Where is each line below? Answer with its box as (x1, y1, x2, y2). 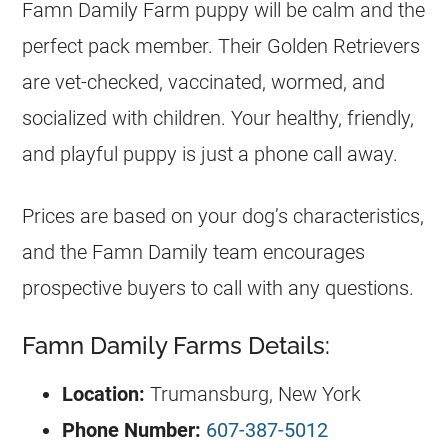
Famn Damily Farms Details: (22, 331, 331, 360)
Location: (62, 382, 151, 406)
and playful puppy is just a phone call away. (22, 142, 399, 166)
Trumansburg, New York (150, 382, 362, 406)
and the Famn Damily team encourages (22, 240, 366, 264)
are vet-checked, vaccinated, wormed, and (22, 70, 386, 94)
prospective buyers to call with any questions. (22, 276, 415, 300)
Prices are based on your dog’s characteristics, (22, 204, 425, 228)
